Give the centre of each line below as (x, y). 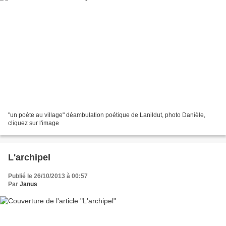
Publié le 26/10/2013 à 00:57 (48, 176)
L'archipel (29, 158)
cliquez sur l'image (34, 123)
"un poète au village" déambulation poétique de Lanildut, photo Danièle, (107, 115)
